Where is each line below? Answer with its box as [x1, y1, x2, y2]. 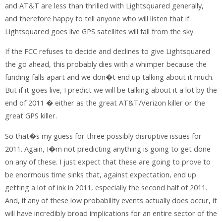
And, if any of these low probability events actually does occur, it [5, 195, 217, 205]
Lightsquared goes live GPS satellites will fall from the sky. [5, 27, 195, 37]
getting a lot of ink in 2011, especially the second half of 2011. [5, 182, 207, 192]
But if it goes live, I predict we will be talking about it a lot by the [5, 85, 217, 95]
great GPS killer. [5, 111, 57, 121]
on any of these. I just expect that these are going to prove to [5, 157, 211, 166]
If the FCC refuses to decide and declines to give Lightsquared [5, 47, 210, 56]
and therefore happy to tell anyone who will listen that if [5, 14, 189, 24]
